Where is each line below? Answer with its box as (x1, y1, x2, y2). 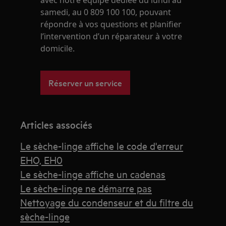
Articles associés (20, 118, 93, 131)
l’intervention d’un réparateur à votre (40, 31, 183, 42)
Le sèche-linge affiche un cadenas (20, 167, 166, 180)
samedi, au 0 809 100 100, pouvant (40, 7, 172, 18)
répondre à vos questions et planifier (40, 19, 182, 30)
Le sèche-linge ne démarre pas (20, 182, 152, 194)
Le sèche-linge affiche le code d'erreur (20, 139, 184, 152)
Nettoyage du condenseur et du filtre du (20, 196, 194, 208)
